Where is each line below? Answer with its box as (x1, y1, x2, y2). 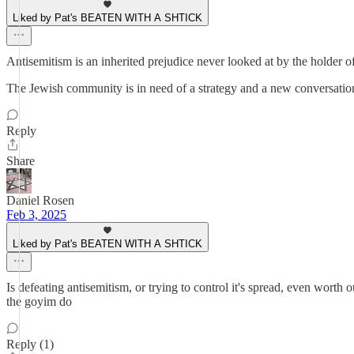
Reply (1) (6, 337, 54, 351)
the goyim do (6, 295, 72, 308)
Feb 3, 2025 (6, 208, 66, 221)
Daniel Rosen (6, 194, 74, 207)
